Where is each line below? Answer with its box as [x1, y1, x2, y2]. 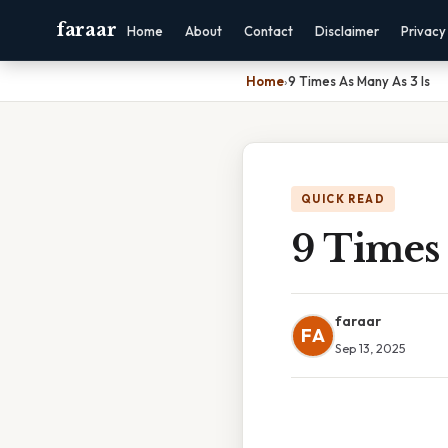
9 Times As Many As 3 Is [288, 73, 430, 89]
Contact [244, 23, 294, 39]
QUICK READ [301, 192, 385, 206]
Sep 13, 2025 [335, 340, 406, 356]
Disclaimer [315, 23, 380, 39]
